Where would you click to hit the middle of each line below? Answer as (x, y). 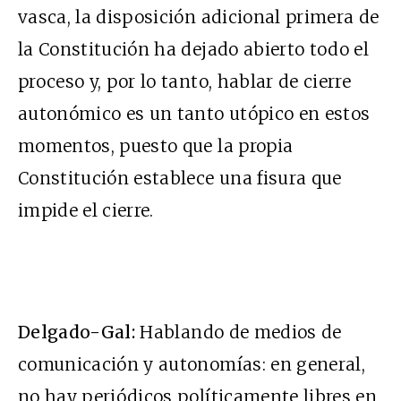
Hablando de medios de (239, 333)
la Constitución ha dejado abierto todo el (194, 50)
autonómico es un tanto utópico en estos (194, 114)
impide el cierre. (86, 211)
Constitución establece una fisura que (180, 179)
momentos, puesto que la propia (156, 146)
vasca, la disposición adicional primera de (199, 17)
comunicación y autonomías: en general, (192, 365)
